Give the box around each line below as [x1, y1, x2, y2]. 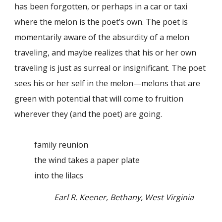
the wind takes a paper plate [34, 154, 140, 166]
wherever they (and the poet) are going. [14, 108, 163, 119]
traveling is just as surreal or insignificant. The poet [14, 62, 206, 73]
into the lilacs [34, 169, 84, 181]
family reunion [34, 139, 89, 150]
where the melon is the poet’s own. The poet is [14, 16, 188, 27]
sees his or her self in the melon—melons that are [14, 77, 201, 89]
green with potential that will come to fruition [14, 93, 184, 104]
